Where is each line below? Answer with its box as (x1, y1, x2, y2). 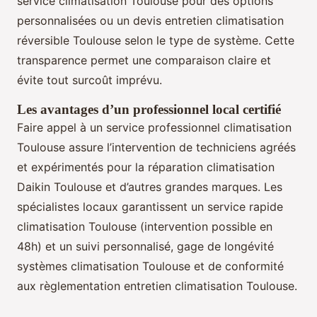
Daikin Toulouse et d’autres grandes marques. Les (17, 179, 282, 194)
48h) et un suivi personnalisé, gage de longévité (17, 238, 274, 253)
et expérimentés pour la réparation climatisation (17, 159, 275, 174)
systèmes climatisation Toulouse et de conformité (17, 258, 284, 273)
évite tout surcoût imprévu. (17, 72, 162, 87)
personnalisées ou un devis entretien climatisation (17, 13, 284, 28)
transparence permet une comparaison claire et (17, 52, 271, 67)
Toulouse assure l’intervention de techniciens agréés (17, 139, 296, 154)
